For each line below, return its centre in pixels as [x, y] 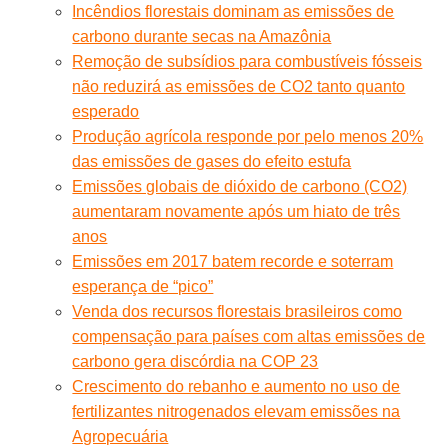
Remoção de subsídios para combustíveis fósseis [247, 61]
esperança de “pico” [143, 286]
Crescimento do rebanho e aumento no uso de [236, 386]
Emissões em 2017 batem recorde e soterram [233, 261]
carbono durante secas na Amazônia [202, 36]
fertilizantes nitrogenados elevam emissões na [236, 411]
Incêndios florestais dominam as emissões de [233, 11]
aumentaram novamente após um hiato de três [236, 211]
